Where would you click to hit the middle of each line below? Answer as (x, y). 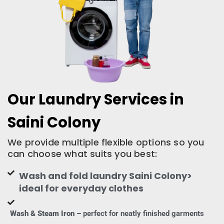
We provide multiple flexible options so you (106, 142)
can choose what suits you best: (82, 153)
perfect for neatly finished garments (142, 213)
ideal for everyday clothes (81, 188)
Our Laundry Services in (96, 99)
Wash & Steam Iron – (45, 213)
